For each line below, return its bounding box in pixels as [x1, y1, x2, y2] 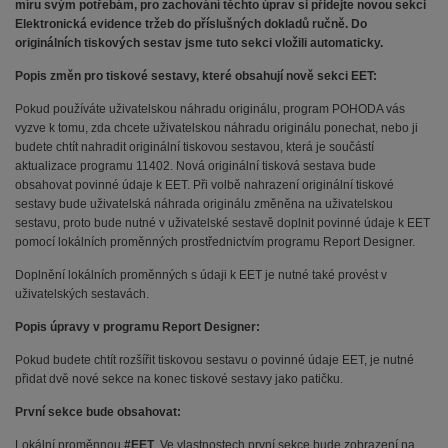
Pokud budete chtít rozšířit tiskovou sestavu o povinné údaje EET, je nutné [15, 353, 414, 368]
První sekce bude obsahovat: [15, 405, 181, 420]
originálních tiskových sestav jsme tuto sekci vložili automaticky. [15, 36, 383, 51]
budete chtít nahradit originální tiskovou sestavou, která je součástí [15, 140, 374, 155]
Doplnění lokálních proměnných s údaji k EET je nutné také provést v [15, 268, 387, 283]
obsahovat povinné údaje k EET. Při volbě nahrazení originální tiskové [15, 178, 394, 193]
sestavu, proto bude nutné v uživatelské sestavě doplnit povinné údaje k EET [15, 216, 430, 231]
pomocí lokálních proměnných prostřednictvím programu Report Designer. [15, 235, 415, 250]
